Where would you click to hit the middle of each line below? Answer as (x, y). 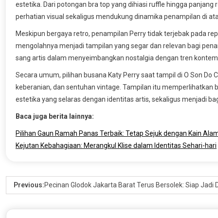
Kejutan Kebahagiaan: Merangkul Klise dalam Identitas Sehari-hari (116, 146)
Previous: (29, 185)
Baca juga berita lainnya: (55, 117)
